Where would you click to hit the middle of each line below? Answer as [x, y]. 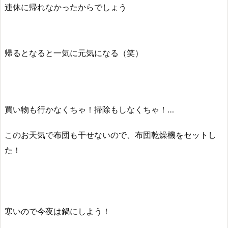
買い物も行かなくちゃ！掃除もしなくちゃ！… [89, 109]
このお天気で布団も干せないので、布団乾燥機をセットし [110, 135]
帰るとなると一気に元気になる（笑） [74, 53]
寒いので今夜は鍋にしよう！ [58, 211]
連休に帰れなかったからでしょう [66, 7]
